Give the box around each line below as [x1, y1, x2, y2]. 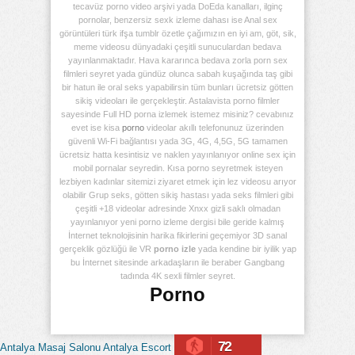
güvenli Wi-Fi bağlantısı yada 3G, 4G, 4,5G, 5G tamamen [67, 136, 288, 146]
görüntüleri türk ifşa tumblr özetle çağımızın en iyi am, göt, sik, [59, 28, 296, 38]
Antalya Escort [103, 341, 171, 353]
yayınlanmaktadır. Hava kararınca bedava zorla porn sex [67, 55, 288, 65]
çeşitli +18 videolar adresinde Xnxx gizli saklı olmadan [74, 203, 281, 213]
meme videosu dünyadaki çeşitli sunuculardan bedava [74, 41, 281, 52]
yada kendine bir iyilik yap [195, 243, 296, 254]
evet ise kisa [71, 122, 122, 132]
